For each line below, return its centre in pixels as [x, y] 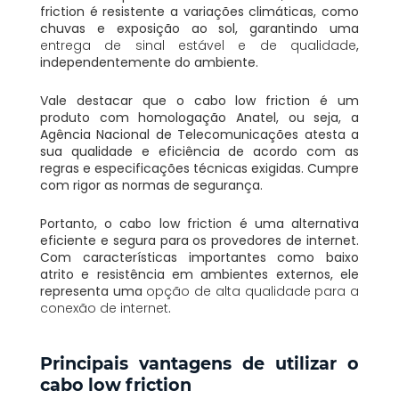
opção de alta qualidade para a [253, 291]
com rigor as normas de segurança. [151, 185]
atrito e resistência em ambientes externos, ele [199, 274]
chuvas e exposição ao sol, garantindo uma [199, 28]
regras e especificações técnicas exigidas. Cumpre [199, 168]
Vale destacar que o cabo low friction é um [199, 100]
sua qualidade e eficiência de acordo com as [199, 151]
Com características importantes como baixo [199, 257]
